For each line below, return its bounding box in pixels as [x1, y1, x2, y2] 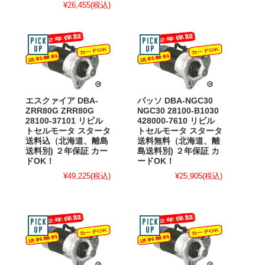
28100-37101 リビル [25, 116, 103, 125]
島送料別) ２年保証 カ [137, 146, 219, 156]
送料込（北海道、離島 [25, 136, 108, 146]
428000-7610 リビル [137, 116, 215, 125]
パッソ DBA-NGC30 [137, 96, 213, 105]
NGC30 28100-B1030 [137, 106, 219, 115]
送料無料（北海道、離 [137, 136, 220, 146]
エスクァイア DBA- [25, 96, 98, 105]
